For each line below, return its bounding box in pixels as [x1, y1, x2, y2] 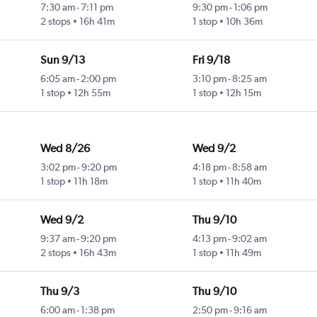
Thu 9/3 [40, 284, 79, 299]
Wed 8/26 [40, 142, 90, 156]
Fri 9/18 [192, 53, 230, 67]
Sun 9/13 [40, 53, 85, 67]
